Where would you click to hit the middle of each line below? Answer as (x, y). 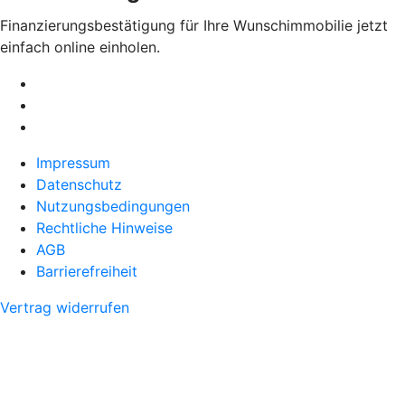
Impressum (73, 163)
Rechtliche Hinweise (104, 228)
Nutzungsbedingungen (113, 207)
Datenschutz (79, 185)
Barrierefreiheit (87, 272)
